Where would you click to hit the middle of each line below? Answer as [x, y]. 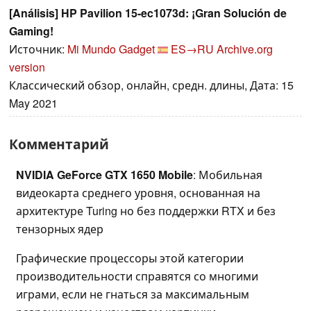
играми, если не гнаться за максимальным [133, 294]
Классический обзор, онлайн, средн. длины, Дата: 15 [151, 85]
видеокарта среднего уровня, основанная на [138, 193]
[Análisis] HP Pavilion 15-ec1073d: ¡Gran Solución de [148, 13]
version [27, 67]
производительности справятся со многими [137, 276]
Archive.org [245, 49]
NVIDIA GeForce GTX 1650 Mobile [104, 175]
